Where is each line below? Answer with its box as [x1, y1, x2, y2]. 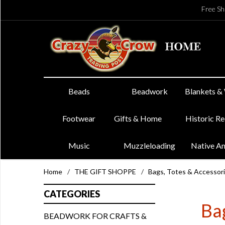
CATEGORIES [44, 188, 100, 199]
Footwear [62, 114, 96, 123]
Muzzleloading [124, 141, 176, 150]
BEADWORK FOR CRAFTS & [44, 211, 147, 220]
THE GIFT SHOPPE [74, 167, 136, 176]
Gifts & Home [114, 114, 162, 123]
